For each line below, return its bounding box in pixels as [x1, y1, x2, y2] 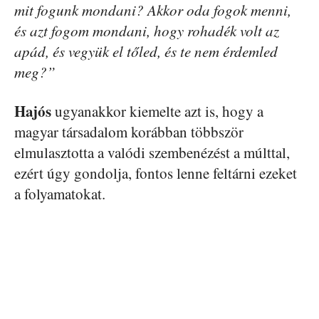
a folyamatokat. [14, 184, 105, 204]
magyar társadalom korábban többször [14, 122, 244, 142]
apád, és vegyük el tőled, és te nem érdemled [14, 41, 278, 62]
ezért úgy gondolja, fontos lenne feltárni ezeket [14, 163, 297, 184]
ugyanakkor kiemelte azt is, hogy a [55, 101, 263, 122]
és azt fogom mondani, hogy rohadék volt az [14, 21, 279, 41]
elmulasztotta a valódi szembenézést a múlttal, [14, 142, 290, 163]
